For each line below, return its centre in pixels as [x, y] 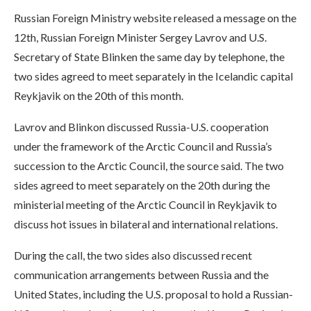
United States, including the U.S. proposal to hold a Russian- [153, 294]
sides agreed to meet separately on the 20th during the [142, 185]
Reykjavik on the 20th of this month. [99, 95]
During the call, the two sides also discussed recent [133, 255]
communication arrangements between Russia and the [141, 275]
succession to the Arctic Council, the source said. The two [149, 166]
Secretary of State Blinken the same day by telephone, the [149, 57]
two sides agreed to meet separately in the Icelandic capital [153, 76]
